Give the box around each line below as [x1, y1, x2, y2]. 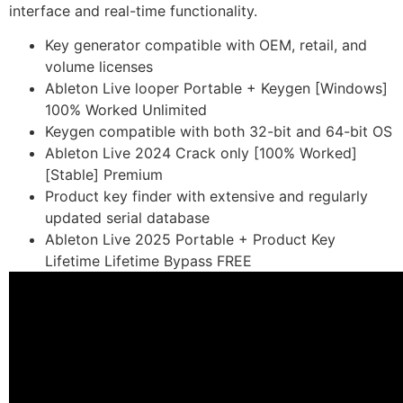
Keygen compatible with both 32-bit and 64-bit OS [45, 122, 392, 141]
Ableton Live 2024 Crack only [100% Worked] [45, 144, 357, 163]
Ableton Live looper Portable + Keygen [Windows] [45, 79, 388, 98]
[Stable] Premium [45, 166, 163, 184]
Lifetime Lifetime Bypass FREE [45, 252, 252, 271]
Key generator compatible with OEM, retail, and [45, 36, 367, 55]
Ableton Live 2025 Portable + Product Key [45, 230, 336, 249]
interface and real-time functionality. [9, 2, 257, 20]
